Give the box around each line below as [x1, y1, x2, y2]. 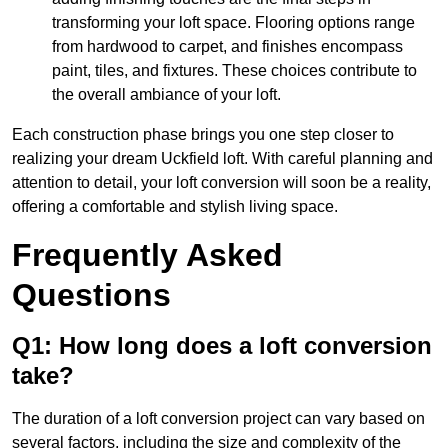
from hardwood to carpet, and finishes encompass [52, 38, 403, 56]
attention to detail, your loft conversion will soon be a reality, [12, 174, 431, 192]
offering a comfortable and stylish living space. [12, 198, 338, 216]
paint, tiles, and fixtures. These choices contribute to [52, 62, 417, 80]
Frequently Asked [12, 237, 283, 274]
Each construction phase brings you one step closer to [12, 126, 394, 144]
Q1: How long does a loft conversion [12, 332, 432, 360]
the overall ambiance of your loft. [52, 86, 281, 104]
